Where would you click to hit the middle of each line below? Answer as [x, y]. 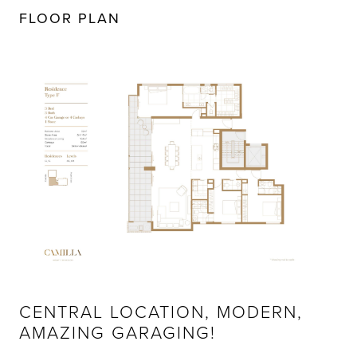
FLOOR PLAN [70, 18]
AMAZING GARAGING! [118, 331]
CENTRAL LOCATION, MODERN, [161, 311]
